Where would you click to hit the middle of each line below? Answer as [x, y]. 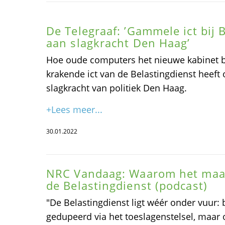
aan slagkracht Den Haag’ [118, 43]
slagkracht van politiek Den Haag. [117, 88]
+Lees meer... [74, 110]
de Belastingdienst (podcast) [127, 186]
